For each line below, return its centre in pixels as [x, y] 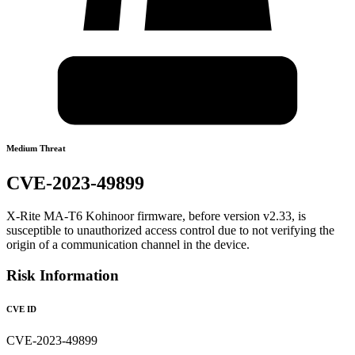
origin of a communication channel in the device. [128, 245]
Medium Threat [36, 148]
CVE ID [21, 309]
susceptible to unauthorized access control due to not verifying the [170, 231]
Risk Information [63, 276]
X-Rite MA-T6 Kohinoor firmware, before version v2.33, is [156, 216]
